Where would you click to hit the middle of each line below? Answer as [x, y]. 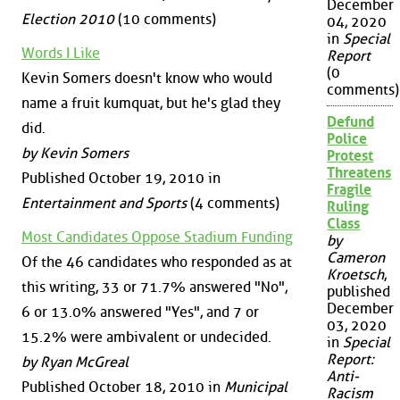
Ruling [348, 207]
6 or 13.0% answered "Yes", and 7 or [140, 312]
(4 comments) [233, 204]
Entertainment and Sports [104, 204]
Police [347, 139]
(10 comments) [165, 20]
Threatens [359, 173]
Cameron [356, 258]
